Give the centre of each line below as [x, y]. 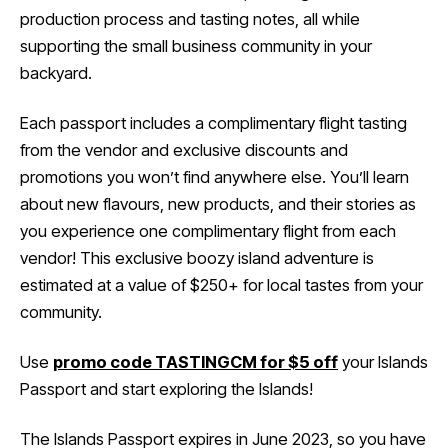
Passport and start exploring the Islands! [166, 388]
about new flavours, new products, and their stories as [218, 203]
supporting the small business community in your [196, 45]
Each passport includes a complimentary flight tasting [213, 122]
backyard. [58, 72]
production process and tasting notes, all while [190, 18]
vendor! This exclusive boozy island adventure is [197, 257]
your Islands [383, 361]
